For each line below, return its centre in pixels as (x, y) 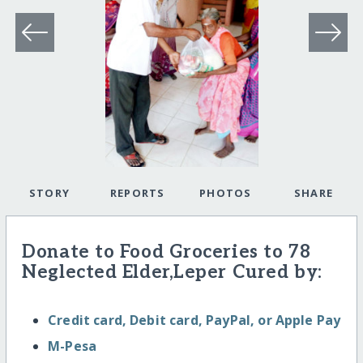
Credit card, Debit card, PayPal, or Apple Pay (194, 320)
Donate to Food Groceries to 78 (167, 253)
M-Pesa (73, 346)
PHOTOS (225, 193)
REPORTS (137, 193)
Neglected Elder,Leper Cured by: (172, 273)
